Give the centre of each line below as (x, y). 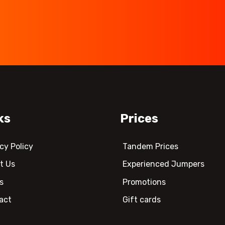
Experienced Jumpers (163, 164)
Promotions (144, 182)
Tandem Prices (150, 146)
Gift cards (141, 200)
